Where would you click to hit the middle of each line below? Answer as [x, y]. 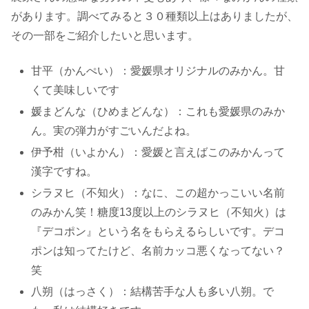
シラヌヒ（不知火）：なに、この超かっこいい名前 [158, 193]
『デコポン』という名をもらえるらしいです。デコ [158, 232]
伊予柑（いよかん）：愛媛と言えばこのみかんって [158, 152]
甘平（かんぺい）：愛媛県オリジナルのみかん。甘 [158, 70]
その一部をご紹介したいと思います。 [105, 36]
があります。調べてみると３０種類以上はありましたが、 [154, 17]
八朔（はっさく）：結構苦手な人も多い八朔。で [153, 292]
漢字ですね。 [64, 171]
